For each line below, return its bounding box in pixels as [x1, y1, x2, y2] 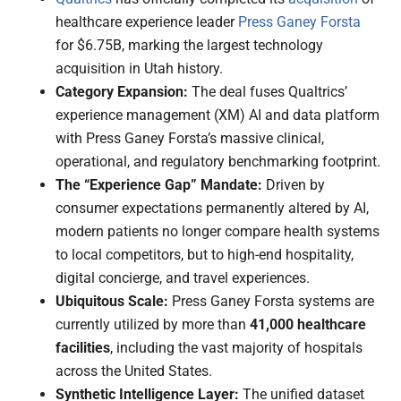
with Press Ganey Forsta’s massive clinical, [55, 130, 325, 148]
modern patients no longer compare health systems [55, 223, 380, 241]
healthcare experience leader [55, 13, 239, 31]
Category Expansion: [55, 83, 189, 101]
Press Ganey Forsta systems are [168, 293, 375, 311]
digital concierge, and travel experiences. [55, 269, 311, 287]
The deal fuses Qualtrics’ [188, 83, 348, 101]
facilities [55, 339, 111, 357]
